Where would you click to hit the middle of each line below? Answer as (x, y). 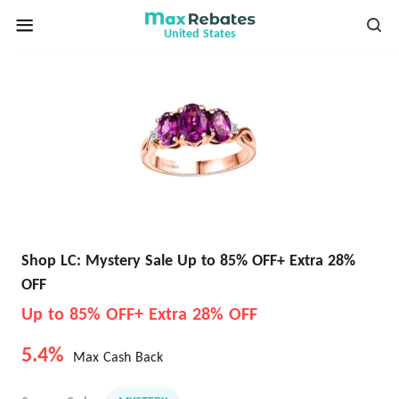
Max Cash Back (116, 358)
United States (199, 34)
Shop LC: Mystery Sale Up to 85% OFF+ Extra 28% (188, 261)
